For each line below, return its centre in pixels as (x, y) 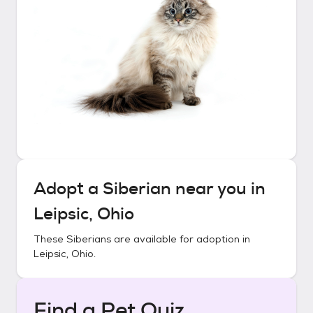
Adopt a (68, 189)
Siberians (89, 239)
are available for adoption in (181, 239)
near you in (218, 189)
